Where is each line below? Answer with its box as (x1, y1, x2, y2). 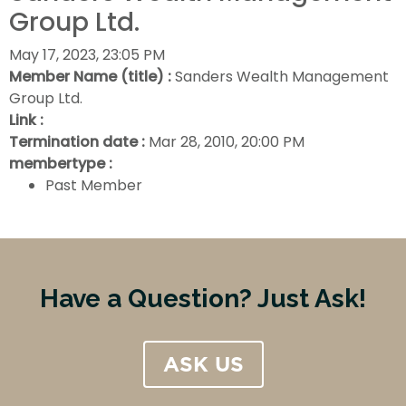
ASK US (162, 352, 244, 377)
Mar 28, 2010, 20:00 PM (149, 131, 304, 152)
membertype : (9, 153, 112, 174)
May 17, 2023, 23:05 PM (9, 44, 165, 65)
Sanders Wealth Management (175, 66, 389, 87)
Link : (9, 110, 43, 130)
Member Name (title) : (9, 66, 171, 87)
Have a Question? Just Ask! (40, 284, 366, 314)
